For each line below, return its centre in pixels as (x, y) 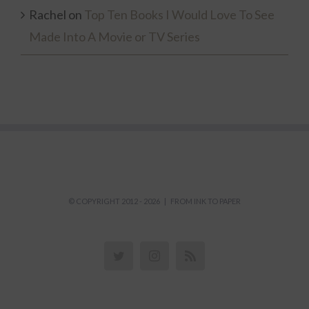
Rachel (48, 14)
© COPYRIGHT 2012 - (106, 201)
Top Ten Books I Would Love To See (179, 14)
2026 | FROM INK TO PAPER (192, 201)
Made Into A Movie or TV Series (114, 37)
